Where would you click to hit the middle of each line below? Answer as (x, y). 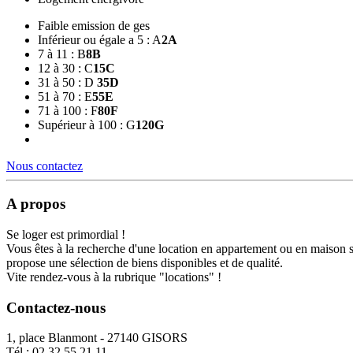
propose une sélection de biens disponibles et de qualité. (145, 263)
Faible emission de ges (94, 25)
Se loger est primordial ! (66, 235)
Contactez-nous (56, 307)
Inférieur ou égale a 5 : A (100, 39)
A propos (36, 204)
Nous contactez (45, 165)
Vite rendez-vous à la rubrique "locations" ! (114, 277)
